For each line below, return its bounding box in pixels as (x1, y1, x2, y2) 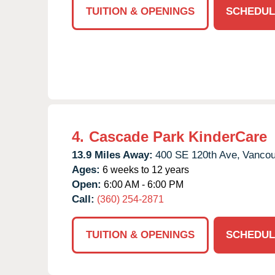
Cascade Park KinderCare (89, 128, 267, 145)
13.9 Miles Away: (72, 149, 153, 161)
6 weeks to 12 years (100, 164, 189, 175)
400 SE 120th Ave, (155, 149, 240, 161)
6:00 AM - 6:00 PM (101, 179, 184, 190)
